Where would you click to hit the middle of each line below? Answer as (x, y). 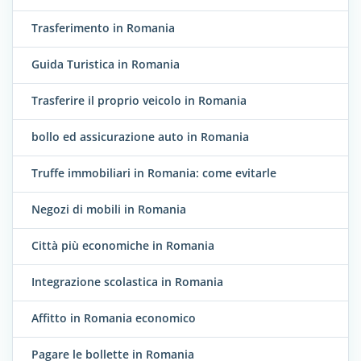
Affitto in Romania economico (114, 317)
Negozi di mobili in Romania (109, 209)
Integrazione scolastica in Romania (127, 281)
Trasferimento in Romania (103, 27)
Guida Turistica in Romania (106, 64)
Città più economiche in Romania (123, 245)
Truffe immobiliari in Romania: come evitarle (154, 172)
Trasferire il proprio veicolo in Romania (139, 100)
